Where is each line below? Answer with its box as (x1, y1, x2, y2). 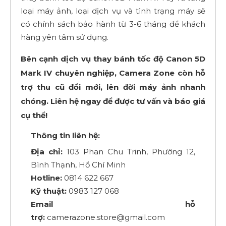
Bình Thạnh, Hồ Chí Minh (31, 159, 126, 169)
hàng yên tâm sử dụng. (21, 32, 108, 42)
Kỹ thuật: (31, 186, 67, 196)
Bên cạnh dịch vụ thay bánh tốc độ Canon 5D (21, 53, 205, 64)
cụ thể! (21, 110, 47, 120)
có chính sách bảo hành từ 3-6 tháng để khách (21, 19, 205, 29)
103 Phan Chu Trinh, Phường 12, (63, 146, 195, 156)
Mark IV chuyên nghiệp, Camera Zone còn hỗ (21, 68, 205, 78)
